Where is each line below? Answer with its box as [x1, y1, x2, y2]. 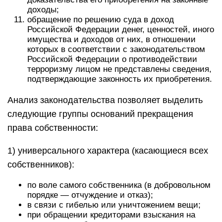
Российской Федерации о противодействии [27, 55, 197, 64]
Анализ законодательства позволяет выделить [7, 95, 203, 105]
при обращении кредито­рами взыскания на [27, 210, 195, 220]
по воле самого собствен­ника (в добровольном [27, 180, 211, 190]
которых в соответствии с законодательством [27, 45, 205, 54]
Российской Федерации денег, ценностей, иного [27, 25, 214, 34]
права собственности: [7, 123, 98, 133]
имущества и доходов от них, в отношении [27, 35, 196, 44]
